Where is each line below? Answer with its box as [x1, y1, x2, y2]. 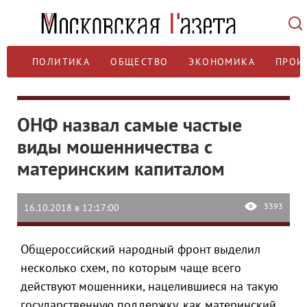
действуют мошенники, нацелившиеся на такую [21, 278, 278, 294]
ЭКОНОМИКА [188, 56, 256, 68]
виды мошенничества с [17, 134, 212, 159]
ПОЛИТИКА [32, 56, 90, 68]
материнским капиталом [17, 156, 225, 181]
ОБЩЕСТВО [110, 56, 169, 68]
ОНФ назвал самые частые [17, 112, 242, 137]
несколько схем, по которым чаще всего [21, 260, 241, 275]
